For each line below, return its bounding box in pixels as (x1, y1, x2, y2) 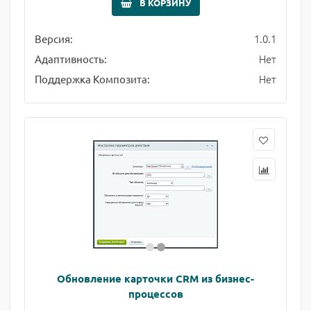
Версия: (35, 32, 73, 45)
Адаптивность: (35, 52, 107, 65)
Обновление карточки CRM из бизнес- (57, 271, 254, 285)
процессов (128, 287, 183, 301)
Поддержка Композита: (35, 72, 150, 85)
